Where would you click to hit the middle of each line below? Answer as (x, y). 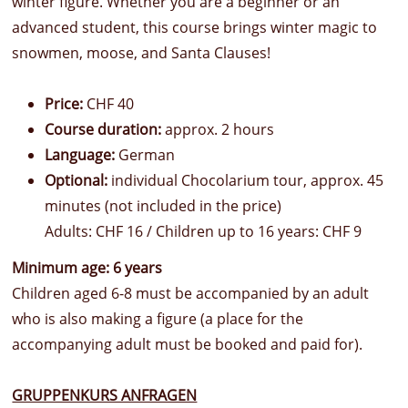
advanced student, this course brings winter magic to (195, 28)
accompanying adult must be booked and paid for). (188, 345)
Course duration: (103, 130)
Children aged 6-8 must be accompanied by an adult (191, 294)
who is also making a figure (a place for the (158, 319)
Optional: (76, 181)
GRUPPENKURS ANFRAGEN (105, 396)
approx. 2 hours (218, 130)
